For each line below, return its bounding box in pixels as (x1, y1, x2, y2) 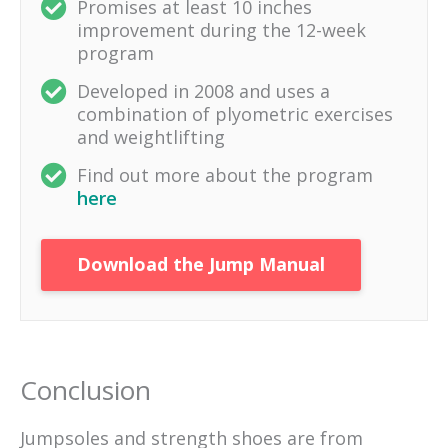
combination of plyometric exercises (77, 102, 393, 127)
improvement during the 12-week (77, 18, 366, 43)
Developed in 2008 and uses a (77, 79, 330, 104)
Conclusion (20, 371, 151, 408)
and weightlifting (77, 125, 225, 150)
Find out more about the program (77, 163, 373, 188)
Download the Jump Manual (77, 252, 325, 277)
